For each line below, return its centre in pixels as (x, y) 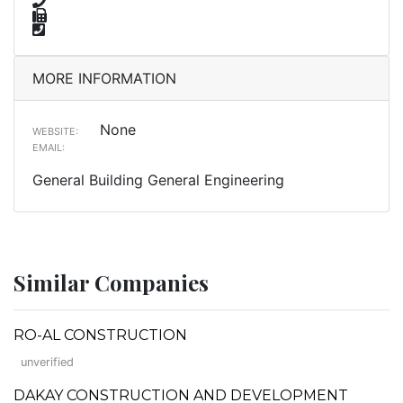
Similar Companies (111, 282)
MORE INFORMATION (104, 78)
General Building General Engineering (158, 179)
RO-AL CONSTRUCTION (100, 335)
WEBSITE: (55, 131)
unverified (47, 362)
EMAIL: (49, 147)
